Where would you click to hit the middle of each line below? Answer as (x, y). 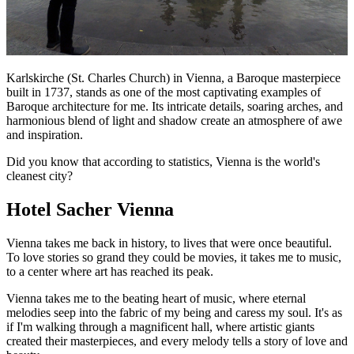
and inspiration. (45, 135)
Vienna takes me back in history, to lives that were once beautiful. (169, 243)
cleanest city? (40, 176)
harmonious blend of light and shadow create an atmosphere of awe (174, 121)
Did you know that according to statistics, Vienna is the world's (163, 162)
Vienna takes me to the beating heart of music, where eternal (156, 298)
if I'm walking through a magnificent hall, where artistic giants (160, 326)
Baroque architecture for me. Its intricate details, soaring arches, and (175, 107)
